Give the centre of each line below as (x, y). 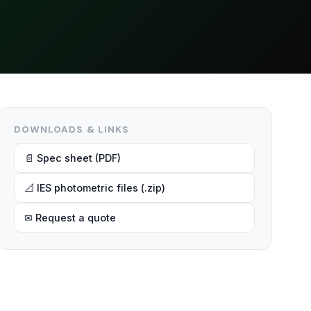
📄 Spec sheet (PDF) (72, 158)
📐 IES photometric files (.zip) (94, 188)
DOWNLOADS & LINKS (72, 129)
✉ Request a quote (70, 218)
